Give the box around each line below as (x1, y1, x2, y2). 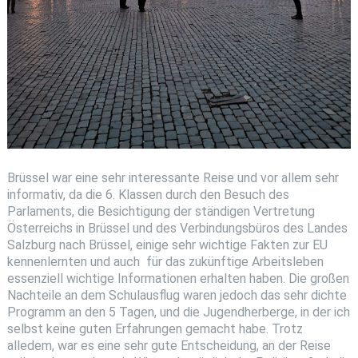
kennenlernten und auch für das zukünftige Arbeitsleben (6, 254, 324, 270)
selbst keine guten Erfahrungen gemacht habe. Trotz (6, 321, 303, 337)
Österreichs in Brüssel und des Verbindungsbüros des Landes (6, 221, 348, 237)
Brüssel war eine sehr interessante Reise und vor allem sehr (6, 170, 339, 186)
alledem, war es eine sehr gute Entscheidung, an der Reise (6, 338, 331, 354)
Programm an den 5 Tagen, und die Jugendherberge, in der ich (6, 304, 350, 320)
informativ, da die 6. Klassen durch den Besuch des (6, 187, 289, 203)
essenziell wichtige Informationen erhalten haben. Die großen (6, 271, 349, 287)
